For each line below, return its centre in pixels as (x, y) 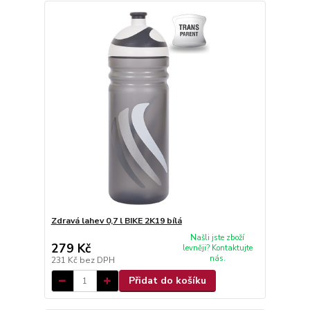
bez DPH (97, 260)
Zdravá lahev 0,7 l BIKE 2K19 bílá (116, 220)
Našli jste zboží (218, 238)
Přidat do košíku (167, 281)
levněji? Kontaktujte (217, 248)
